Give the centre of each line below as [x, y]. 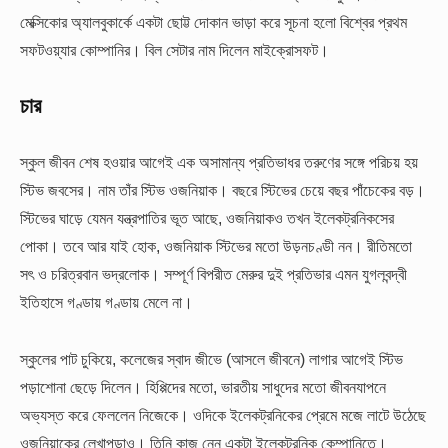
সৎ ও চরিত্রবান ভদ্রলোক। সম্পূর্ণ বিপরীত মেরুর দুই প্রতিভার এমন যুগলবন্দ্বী [213, 274]
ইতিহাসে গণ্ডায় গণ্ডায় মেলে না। [106, 302]
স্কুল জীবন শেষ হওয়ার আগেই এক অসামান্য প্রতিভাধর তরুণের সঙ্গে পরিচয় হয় [219, 162]
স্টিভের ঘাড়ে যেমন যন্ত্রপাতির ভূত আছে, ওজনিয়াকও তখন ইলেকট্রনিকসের [207, 218]
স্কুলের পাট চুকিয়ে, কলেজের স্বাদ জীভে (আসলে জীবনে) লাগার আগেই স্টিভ [211, 358]
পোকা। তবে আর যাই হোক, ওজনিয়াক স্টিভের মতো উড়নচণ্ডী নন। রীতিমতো [216, 246]
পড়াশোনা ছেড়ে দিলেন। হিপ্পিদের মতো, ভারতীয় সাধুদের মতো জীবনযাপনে [203, 386]
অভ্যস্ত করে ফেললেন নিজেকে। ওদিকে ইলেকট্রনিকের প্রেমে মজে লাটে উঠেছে [223, 414]
